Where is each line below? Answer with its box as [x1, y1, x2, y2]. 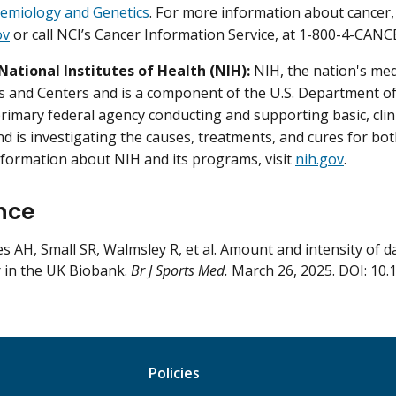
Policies [148, 362, 201, 383]
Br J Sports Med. [131, 261, 228, 281]
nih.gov [295, 149, 344, 170]
